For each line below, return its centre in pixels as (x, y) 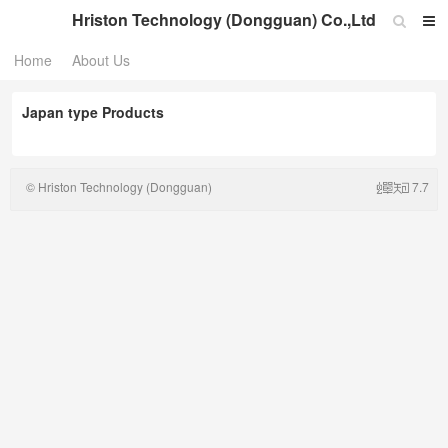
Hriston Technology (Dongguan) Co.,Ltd (224, 19)
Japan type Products (93, 112)
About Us (101, 60)
